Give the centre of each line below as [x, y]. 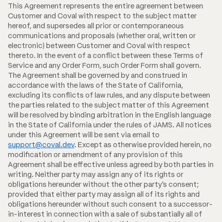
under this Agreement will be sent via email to [84, 135]
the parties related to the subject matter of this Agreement [109, 105]
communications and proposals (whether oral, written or [102, 35]
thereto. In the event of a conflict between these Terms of [106, 55]
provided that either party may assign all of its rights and [104, 194]
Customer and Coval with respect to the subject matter [102, 16]
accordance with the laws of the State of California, [95, 85]
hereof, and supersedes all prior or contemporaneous [96, 26]
